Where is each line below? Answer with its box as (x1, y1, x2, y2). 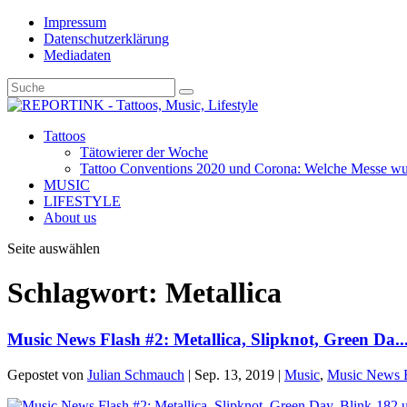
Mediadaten (44, 47, 111, 63)
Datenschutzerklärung (44, 31, 169, 46)
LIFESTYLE (44, 194, 121, 209)
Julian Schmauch (87, 366, 184, 382)
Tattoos (44, 128, 85, 144)
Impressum (44, 15, 106, 30)
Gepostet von (7, 366, 87, 382)
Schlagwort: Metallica (7, 276, 282, 310)
